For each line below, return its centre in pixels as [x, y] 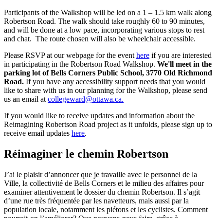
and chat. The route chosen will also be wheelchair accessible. [100, 39]
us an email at [26, 99]
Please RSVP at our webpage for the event [70, 55]
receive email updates [38, 133]
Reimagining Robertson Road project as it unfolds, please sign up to [108, 125]
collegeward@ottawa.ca [85, 99]
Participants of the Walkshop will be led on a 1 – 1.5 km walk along [108, 13]
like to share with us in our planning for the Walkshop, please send [106, 91]
